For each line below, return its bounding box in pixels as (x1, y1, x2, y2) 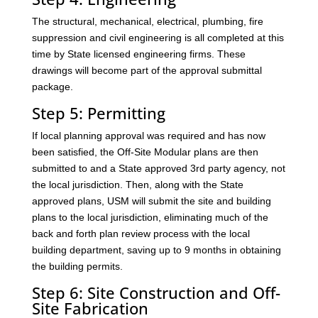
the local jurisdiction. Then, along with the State (31, 178, 243, 190)
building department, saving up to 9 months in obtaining (31, 243, 281, 256)
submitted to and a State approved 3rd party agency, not (31, 162, 285, 174)
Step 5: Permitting (31, 102, 165, 124)
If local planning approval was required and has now (31, 129, 265, 141)
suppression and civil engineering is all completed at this (31, 31, 284, 43)
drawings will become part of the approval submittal (31, 64, 262, 76)
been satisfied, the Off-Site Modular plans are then (31, 146, 258, 158)
